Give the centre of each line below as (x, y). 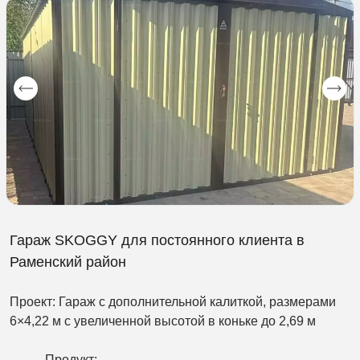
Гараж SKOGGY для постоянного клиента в (157, 240)
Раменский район (68, 262)
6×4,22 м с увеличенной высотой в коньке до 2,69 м (163, 321)
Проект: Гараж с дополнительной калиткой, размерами (173, 301)
